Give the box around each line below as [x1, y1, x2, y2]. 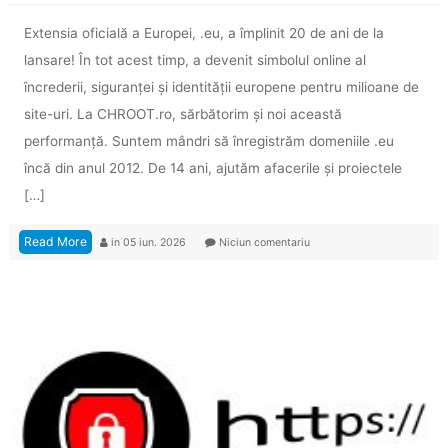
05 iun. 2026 [122, 236, 189, 250]
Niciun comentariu [215, 236, 310, 250]
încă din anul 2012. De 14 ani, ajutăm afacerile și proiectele [23, 160, 402, 177]
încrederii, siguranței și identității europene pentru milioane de [23, 79, 419, 96]
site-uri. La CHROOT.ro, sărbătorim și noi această [23, 106, 342, 123]
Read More [23, 234, 87, 250]
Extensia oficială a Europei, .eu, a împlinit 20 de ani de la [23, 25, 384, 42]
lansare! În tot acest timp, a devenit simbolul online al [23, 52, 366, 69]
